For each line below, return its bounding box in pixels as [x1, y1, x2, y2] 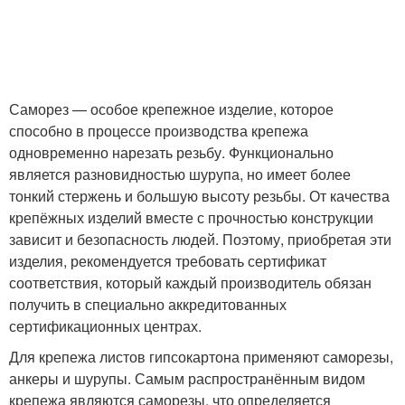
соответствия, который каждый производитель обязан [9, 271, 372, 293]
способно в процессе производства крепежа [9, 119, 308, 141]
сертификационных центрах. [9, 315, 202, 336]
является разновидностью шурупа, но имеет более [9, 163, 351, 184]
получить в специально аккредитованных [9, 293, 287, 315]
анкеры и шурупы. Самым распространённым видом [9, 367, 365, 389]
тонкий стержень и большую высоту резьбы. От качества [9, 184, 390, 206]
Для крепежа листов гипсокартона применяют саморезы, [9, 345, 393, 367]
